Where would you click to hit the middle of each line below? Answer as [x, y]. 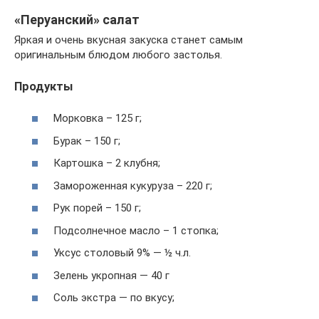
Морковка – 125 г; [98, 118]
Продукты [43, 86]
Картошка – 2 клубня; [107, 163]
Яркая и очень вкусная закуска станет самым [129, 40]
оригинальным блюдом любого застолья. [118, 54]
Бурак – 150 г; [87, 141]
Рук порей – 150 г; [97, 208]
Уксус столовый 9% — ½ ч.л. [122, 253]
